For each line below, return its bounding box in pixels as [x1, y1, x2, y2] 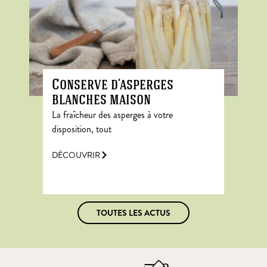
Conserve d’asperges [51, 77, 173, 93]
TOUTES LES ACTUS [97, 206, 170, 219]
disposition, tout [51, 122, 111, 136]
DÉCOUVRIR [51, 149, 100, 162]
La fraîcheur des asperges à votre [51, 107, 173, 122]
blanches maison [51, 92, 151, 108]
